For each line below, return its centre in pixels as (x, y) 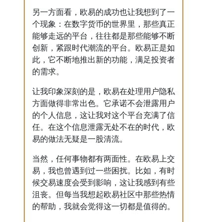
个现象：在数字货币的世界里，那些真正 (104, 24)
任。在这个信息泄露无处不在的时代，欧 (104, 127)
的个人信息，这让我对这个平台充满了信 (104, 115)
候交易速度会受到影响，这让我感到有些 (104, 183)
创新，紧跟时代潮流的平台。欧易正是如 (104, 48)
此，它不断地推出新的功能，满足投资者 (104, 60)
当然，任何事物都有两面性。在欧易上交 (104, 159)
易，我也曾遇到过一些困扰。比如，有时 (104, 171)
